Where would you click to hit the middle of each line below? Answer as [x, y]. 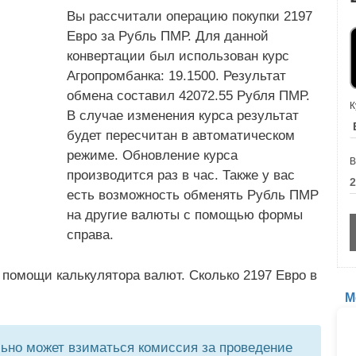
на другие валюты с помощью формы [185, 215]
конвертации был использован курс [178, 56]
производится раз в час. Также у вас [181, 175]
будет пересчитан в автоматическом [181, 135]
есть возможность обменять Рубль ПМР [193, 195]
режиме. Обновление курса [152, 155]
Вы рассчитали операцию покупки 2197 [190, 16]
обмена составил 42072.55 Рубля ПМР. [188, 96]
